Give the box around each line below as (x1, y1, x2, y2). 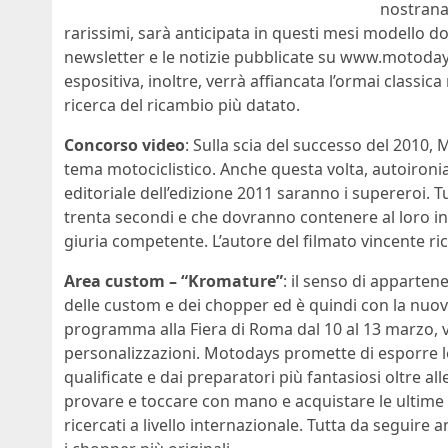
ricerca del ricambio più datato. (64, 94, 300, 117)
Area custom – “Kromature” (64, 270, 283, 293)
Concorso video (64, 134, 185, 157)
